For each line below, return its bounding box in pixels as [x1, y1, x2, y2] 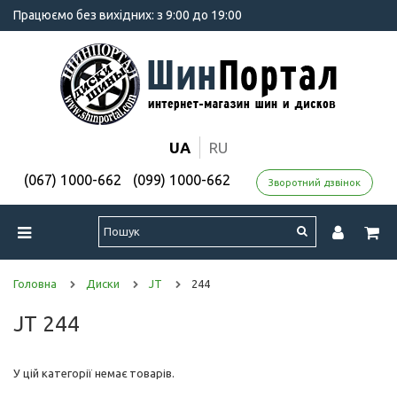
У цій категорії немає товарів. [13, 366, 175, 379]
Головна [13, 276, 57, 290]
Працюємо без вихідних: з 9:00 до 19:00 [13, 8, 242, 22]
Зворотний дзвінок [269, 176, 361, 188]
